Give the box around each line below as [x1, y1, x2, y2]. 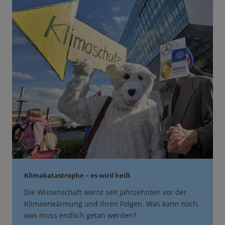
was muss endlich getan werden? [24, 210, 136, 220]
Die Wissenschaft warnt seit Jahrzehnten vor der [24, 187, 187, 197]
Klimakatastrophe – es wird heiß [24, 171, 130, 180]
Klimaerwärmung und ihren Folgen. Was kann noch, [24, 199, 199, 209]
